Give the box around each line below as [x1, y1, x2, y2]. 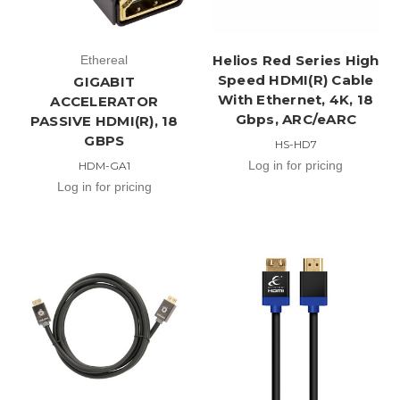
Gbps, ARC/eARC [235, 110, 356, 128]
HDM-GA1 [78, 158, 130, 172]
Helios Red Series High [212, 51, 379, 69]
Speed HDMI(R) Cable [217, 71, 374, 88]
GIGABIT [73, 72, 136, 90]
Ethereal [80, 52, 129, 67]
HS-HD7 [274, 137, 317, 151]
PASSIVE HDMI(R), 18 [29, 112, 179, 129]
